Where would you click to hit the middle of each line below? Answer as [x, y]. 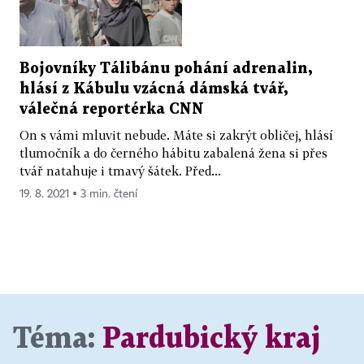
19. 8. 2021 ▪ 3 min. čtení [78, 194]
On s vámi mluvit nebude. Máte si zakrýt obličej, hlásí [176, 134]
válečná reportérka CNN [112, 109]
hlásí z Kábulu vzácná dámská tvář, [154, 89]
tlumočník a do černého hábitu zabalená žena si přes [173, 152]
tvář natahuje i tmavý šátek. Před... [120, 170]
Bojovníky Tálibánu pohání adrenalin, [166, 68]
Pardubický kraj [211, 339]
